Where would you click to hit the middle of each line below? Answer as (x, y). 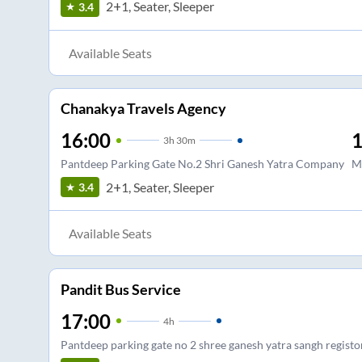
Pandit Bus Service (120, 289)
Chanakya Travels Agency (143, 109)
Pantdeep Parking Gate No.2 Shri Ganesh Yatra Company (202, 164)
